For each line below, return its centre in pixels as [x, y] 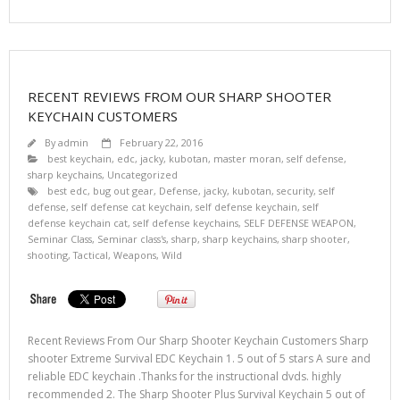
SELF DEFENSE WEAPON [299, 222]
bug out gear [123, 190]
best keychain [79, 158]
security [295, 190]
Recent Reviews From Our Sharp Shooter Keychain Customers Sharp [198, 340]
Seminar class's [132, 238]
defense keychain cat [78, 222]
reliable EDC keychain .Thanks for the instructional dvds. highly [184, 376]
